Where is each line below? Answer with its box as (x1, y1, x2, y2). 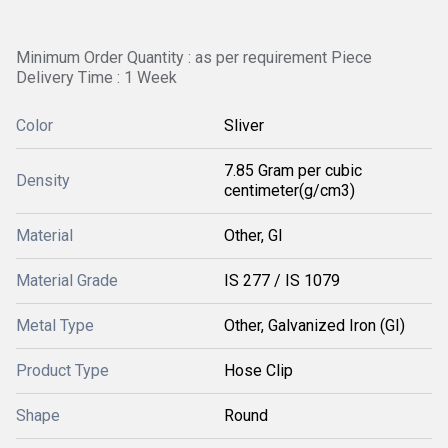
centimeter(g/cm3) (224, 181, 355, 200)
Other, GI (224, 226, 283, 245)
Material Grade (16, 271, 118, 290)
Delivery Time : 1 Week (16, 68, 177, 87)
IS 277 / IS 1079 (224, 271, 340, 290)
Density (16, 171, 70, 190)
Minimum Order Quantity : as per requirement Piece (16, 48, 372, 67)
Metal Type (16, 316, 94, 335)
